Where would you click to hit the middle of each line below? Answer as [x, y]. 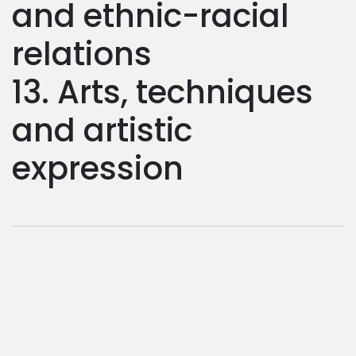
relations [82, 54]
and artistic [102, 130]
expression [98, 168]
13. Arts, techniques [163, 92]
